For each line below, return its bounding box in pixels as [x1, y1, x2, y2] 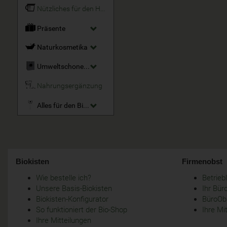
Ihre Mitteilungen [36, 215, 91, 225]
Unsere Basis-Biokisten [36, 183, 112, 193]
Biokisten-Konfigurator [36, 194, 108, 204]
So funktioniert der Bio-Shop [36, 205, 127, 214]
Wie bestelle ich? [36, 173, 91, 182]
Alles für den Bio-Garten [37, 101, 111, 110]
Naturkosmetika [37, 43, 88, 52]
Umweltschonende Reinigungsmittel [37, 62, 149, 70]
